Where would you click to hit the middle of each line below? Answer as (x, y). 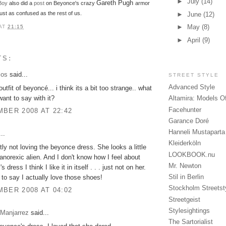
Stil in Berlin (186, 177)
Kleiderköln (185, 143)
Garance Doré (189, 121)
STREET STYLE (194, 75)
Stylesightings (189, 210)
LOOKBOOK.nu (192, 154)
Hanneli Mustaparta (197, 132)
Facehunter (185, 109)
